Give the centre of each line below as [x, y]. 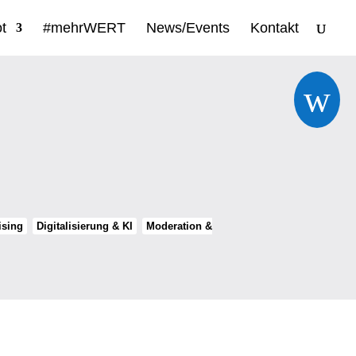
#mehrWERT [84, 28]
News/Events [188, 28]
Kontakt [275, 28]
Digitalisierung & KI [85, 226]
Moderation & [180, 226]
